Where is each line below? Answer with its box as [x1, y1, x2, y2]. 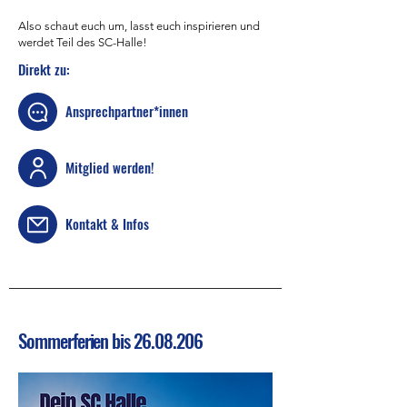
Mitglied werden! [65, 157, 154, 177]
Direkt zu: [18, 59, 70, 79]
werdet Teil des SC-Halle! [18, 35, 147, 49]
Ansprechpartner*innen [65, 101, 188, 121]
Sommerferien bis [18, 326, 134, 354]
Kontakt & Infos [65, 213, 149, 233]
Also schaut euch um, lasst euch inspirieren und [18, 19, 260, 33]
